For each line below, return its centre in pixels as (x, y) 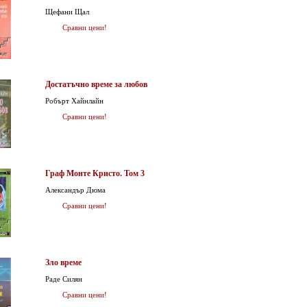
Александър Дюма (75, 190)
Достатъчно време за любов (96, 84)
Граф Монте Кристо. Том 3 (95, 173)
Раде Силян (64, 279)
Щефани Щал (67, 12)
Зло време (63, 262)
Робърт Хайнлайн (74, 101)
